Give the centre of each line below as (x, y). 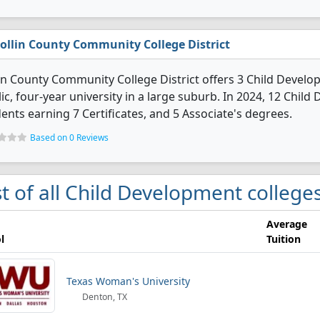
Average (287, 224)
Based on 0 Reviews (69, 137)
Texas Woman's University (128, 281)
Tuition (284, 239)
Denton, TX (104, 297)
